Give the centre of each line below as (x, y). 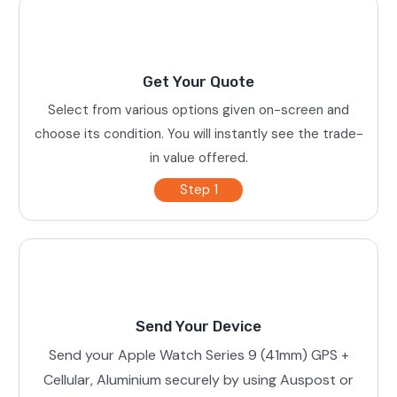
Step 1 (198, 189)
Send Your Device (198, 326)
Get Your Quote (198, 81)
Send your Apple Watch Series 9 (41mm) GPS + (198, 354)
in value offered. (198, 157)
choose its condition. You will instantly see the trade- (198, 133)
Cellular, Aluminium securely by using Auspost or (198, 379)
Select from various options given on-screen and (198, 109)
